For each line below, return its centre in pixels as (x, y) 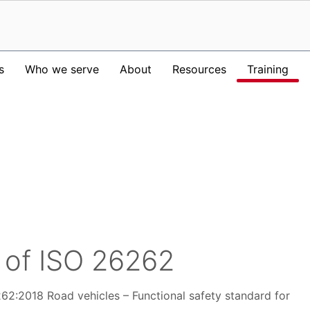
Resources (199, 69)
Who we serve (62, 69)
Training (268, 69)
